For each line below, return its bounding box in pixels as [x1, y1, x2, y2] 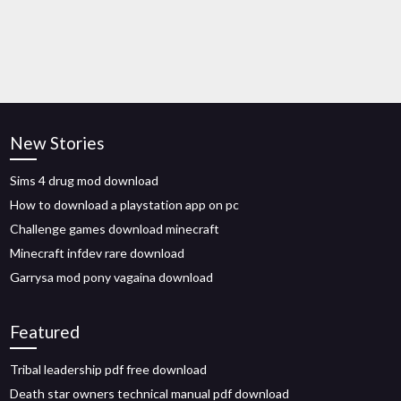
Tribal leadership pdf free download [10, 362, 208, 377]
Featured [10, 321, 81, 342]
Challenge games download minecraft [10, 221, 220, 236]
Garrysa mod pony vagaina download [10, 269, 214, 285]
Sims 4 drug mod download [10, 173, 159, 188]
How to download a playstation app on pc [10, 197, 240, 212]
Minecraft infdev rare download [10, 245, 185, 260]
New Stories [10, 132, 106, 153]
